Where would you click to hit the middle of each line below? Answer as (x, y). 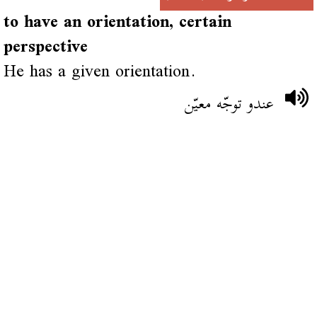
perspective (45, 47)
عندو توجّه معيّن (229, 104)
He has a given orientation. (99, 72)
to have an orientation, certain (117, 23)
